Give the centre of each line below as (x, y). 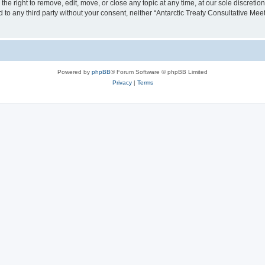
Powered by (75, 72)
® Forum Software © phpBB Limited (159, 72)
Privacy (122, 82)
